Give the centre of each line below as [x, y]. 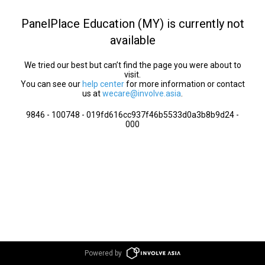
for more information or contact [184, 84]
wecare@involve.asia [142, 93]
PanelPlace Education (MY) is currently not [132, 24]
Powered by [104, 253]
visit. [132, 75]
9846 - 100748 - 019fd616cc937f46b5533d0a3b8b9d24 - [132, 115]
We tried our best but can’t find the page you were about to [132, 65]
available [132, 40]
